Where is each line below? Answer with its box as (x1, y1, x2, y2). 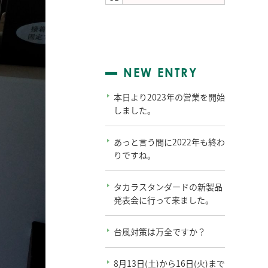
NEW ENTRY (123, 65, 197, 80)
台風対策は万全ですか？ (114, 226, 206, 237)
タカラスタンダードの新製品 (114, 181, 223, 193)
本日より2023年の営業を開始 (114, 91, 225, 103)
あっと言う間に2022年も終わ (114, 136, 225, 148)
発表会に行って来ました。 (114, 194, 214, 206)
